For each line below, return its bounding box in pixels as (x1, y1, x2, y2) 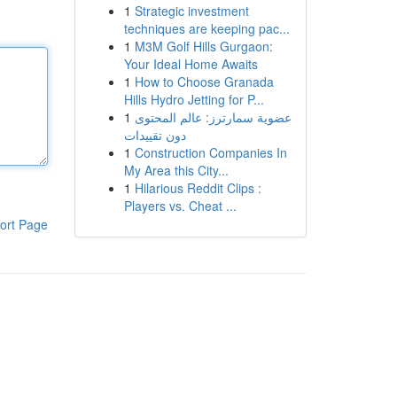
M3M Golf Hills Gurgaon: (134, 37, 273, 55)
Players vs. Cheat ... (123, 197, 237, 214)
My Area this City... (123, 161, 229, 179)
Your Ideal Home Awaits (123, 55, 258, 73)
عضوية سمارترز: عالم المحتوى (134, 108, 292, 126)
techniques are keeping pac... (123, 19, 290, 37)
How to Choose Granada (134, 73, 274, 90)
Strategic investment (134, 2, 249, 19)
